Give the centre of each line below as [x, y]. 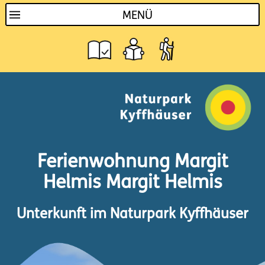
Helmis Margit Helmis [132, 184]
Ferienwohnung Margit [132, 163]
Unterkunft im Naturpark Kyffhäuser [132, 214]
